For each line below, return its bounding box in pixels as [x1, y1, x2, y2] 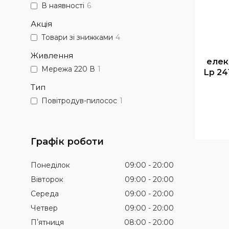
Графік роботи [31, 136, 104, 147]
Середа [31, 189, 59, 198]
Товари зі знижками [41, 33, 113, 42]
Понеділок [31, 161, 70, 170]
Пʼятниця [31, 218, 64, 227]
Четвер [31, 203, 58, 213]
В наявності [41, 1, 84, 11]
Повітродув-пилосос [41, 96, 117, 106]
